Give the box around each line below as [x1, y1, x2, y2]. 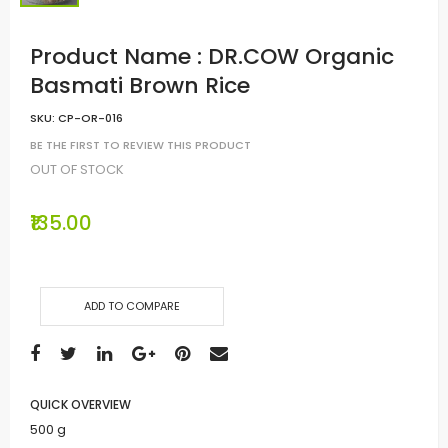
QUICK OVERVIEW [30, 395, 131, 413]
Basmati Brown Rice [30, 70, 250, 102]
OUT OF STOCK [30, 159, 124, 179]
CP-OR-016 [58, 110, 123, 127]
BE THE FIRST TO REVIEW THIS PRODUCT [30, 137, 251, 154]
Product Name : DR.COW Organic [30, 41, 394, 73]
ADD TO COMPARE [84, 297, 180, 314]
